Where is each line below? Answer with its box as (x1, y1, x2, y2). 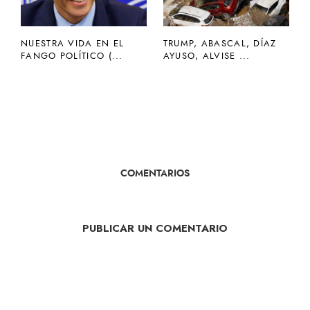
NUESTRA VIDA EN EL (21, 37, 125, 50)
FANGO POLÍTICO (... (21, 49, 123, 62)
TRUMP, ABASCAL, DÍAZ (163, 37, 277, 50)
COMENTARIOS (120, 165, 190, 180)
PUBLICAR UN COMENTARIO (82, 220, 228, 236)
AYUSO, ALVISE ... (163, 49, 250, 62)
